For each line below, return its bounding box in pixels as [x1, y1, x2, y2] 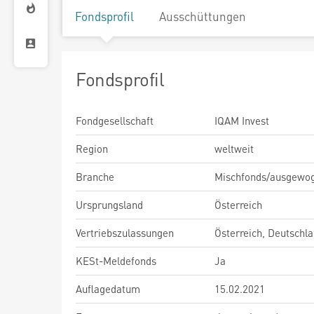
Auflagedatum [76, 282, 140, 296]
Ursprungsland [76, 198, 143, 212]
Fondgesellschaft [76, 114, 153, 128]
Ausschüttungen [159, 8, 246, 24]
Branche [76, 170, 114, 184]
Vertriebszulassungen [76, 226, 174, 240]
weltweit [214, 142, 254, 156]
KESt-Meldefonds [76, 254, 156, 268]
